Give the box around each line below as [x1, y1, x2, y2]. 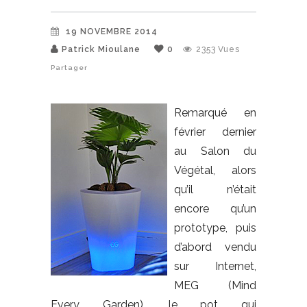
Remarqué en [174, 106, 256, 119]
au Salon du [174, 144, 256, 158]
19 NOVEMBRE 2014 [66, 26, 158, 36]
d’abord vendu [174, 240, 256, 254]
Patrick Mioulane [62, 44, 140, 54]
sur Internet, [174, 259, 256, 273]
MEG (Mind [174, 278, 256, 292]
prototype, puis [174, 221, 256, 234]
